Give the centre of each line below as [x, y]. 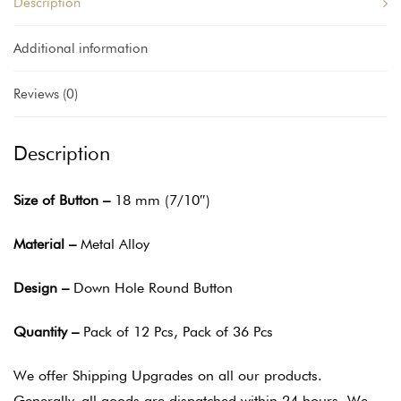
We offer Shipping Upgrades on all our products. [168, 375]
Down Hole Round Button [151, 288]
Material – [45, 244]
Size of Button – [62, 200]
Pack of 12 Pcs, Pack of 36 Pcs [176, 331]
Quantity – [46, 331]
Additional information [81, 49]
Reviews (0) [46, 94]
